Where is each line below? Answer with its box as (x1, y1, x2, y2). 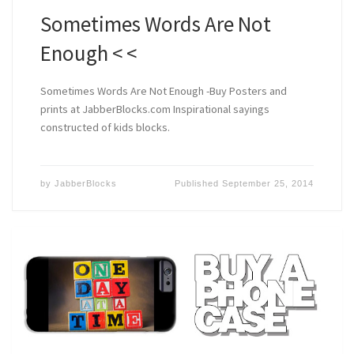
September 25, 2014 (222, 179, 314, 189)
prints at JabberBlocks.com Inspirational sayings (40, 102, 269, 116)
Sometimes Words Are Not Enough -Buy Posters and (40, 84, 287, 98)
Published (175, 179, 223, 189)
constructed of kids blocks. (40, 120, 170, 134)
